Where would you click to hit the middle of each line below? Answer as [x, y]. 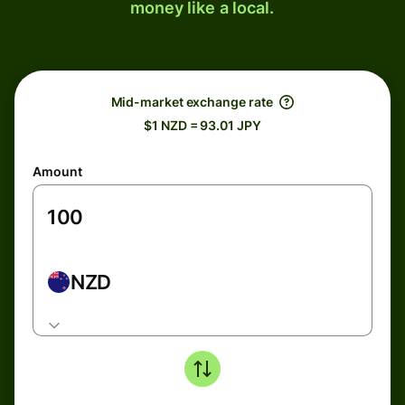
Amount [57, 171]
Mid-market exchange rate [192, 102]
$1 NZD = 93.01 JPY [202, 125]
